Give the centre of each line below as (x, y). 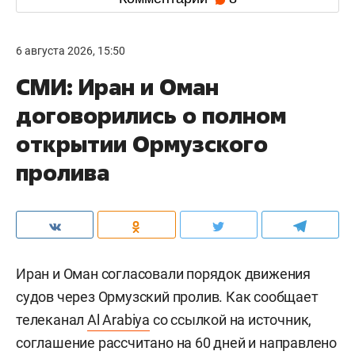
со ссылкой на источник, (231, 319)
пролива (63, 172)
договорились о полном (151, 115)
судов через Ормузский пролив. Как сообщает (167, 296)
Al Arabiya (119, 319)
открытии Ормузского (142, 143)
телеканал (52, 319)
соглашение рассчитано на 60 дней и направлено (176, 342)
